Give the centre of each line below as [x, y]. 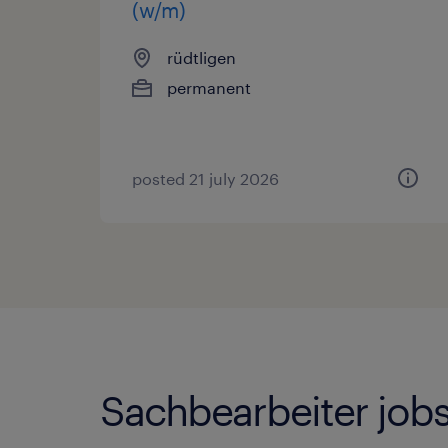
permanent [209, 87]
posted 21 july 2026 [205, 178]
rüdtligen [201, 57]
